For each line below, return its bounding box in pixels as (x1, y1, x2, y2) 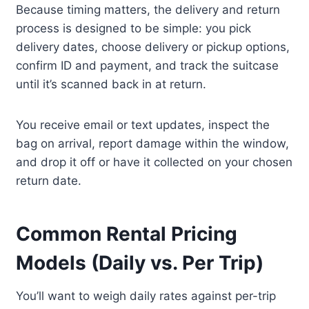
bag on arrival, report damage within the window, (16, 137, 290, 151)
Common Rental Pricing (16, 222, 238, 246)
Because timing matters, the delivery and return (16, 3, 281, 17)
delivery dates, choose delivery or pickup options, (16, 40, 290, 54)
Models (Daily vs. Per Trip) (16, 251, 264, 275)
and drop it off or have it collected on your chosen (16, 155, 293, 170)
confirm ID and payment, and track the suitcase (16, 59, 279, 73)
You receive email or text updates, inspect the (16, 118, 270, 132)
